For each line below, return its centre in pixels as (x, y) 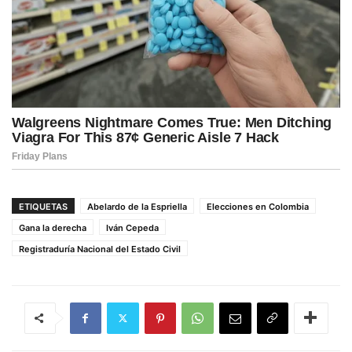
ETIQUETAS (43, 206)
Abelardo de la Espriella (137, 206)
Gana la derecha (53, 227)
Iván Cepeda (132, 227)
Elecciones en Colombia (258, 206)
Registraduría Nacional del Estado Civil (100, 249)
